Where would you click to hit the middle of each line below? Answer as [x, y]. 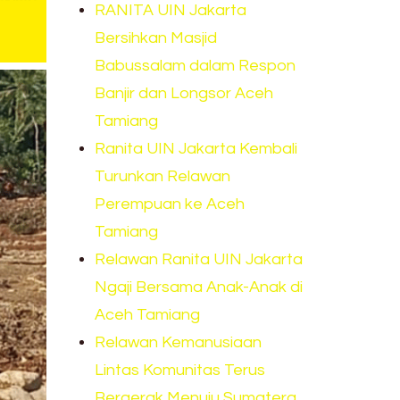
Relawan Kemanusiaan [179, 343]
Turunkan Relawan [163, 177]
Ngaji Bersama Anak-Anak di [199, 287]
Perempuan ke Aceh [170, 204]
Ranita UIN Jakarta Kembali [196, 149]
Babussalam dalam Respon [196, 66]
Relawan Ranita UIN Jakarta [199, 260]
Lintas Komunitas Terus [180, 371]
